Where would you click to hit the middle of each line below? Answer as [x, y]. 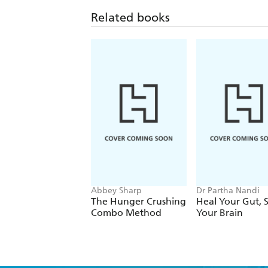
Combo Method [126, 213]
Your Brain [220, 213]
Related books [130, 18]
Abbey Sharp [116, 191]
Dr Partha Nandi [228, 191]
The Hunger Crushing [138, 202]
